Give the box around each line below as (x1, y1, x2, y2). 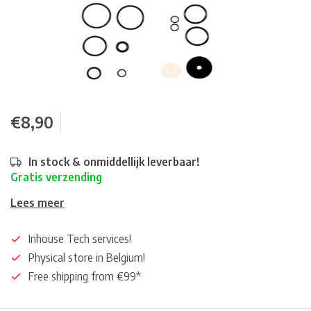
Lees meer (10, 196, 65, 210)
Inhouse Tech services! (28, 232, 131, 246)
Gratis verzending (10, 170, 102, 184)
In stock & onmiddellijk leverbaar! (28, 155, 200, 169)
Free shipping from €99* (28, 269, 141, 283)
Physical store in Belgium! (28, 251, 145, 264)
